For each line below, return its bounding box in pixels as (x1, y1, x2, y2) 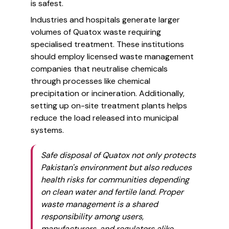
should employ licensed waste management (31, 51, 194, 62)
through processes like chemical (31, 76, 150, 86)
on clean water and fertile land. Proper (41, 187, 184, 197)
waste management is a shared (41, 199, 158, 210)
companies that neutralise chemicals (31, 63, 168, 74)
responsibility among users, (41, 211, 144, 222)
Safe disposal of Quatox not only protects (41, 150, 196, 161)
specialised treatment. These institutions (31, 39, 184, 50)
